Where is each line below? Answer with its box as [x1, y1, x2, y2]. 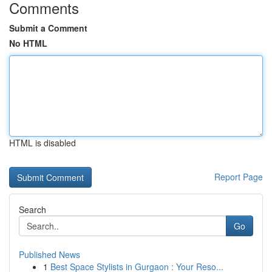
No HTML [9, 37, 47, 49]
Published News [19, 248, 80, 260]
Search [19, 203, 46, 216]
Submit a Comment [9, 22, 87, 34]
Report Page [214, 171, 263, 183]
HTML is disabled [9, 137, 76, 149]
